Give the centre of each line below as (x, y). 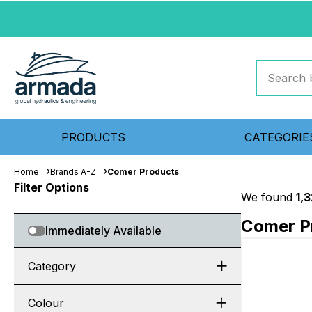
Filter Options (52, 187)
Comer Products (143, 172)
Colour (46, 303)
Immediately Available (103, 231)
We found (268, 197)
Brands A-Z (73, 172)
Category (52, 266)
